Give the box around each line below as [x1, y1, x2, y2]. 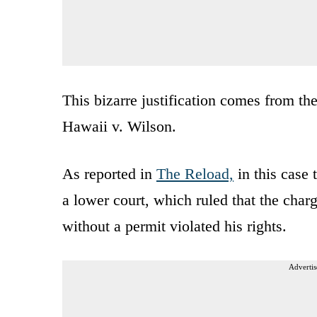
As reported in [62, 164, 156, 183]
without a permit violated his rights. [62, 217, 287, 235]
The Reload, [156, 164, 234, 183]
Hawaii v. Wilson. [62, 117, 176, 135]
